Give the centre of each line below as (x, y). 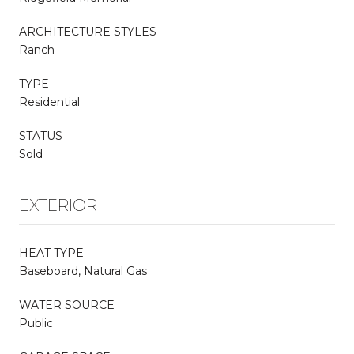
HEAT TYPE (51, 252)
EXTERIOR (58, 205)
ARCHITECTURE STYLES (88, 31)
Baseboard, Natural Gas (83, 271)
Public (36, 323)
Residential (49, 102)
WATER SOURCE (67, 305)
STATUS (41, 136)
